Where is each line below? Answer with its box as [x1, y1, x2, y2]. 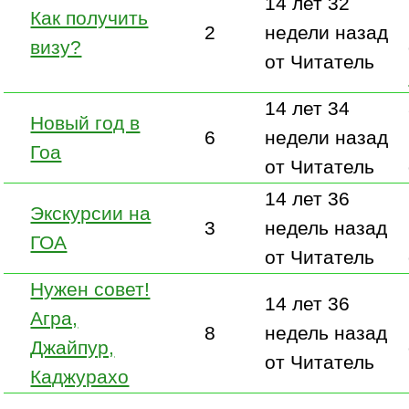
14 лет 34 [265, 97, 351, 119]
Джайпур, [30, 336, 115, 358]
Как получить [30, 6, 149, 28]
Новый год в [30, 111, 141, 133]
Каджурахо [30, 365, 130, 387]
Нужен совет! [30, 278, 151, 299]
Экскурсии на [30, 202, 152, 224]
